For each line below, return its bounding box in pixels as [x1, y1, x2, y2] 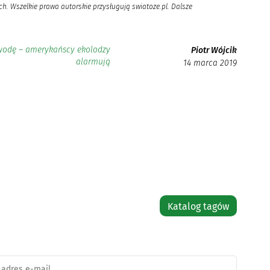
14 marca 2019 [183, 58, 237, 68]
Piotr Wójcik [191, 45, 237, 55]
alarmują [76, 57, 111, 67]
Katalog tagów [168, 200, 230, 212]
